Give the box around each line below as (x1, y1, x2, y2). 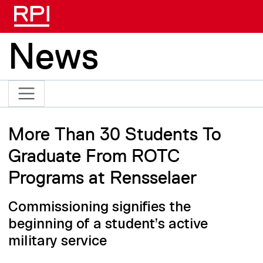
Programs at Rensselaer (8, 166, 197, 188)
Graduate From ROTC (8, 144, 180, 167)
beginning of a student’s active (8, 214, 208, 232)
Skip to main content (130, 1, 228, 14)
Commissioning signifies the (8, 197, 191, 215)
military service (8, 231, 107, 249)
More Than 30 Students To (8, 122, 221, 145)
